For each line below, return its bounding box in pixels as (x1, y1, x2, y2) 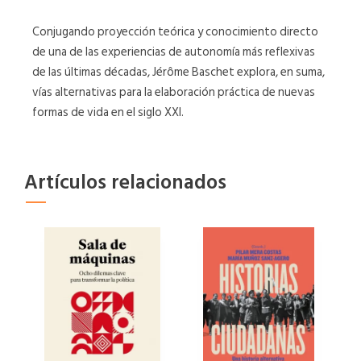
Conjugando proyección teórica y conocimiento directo (32, 21, 318, 42)
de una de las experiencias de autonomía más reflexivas (32, 41, 315, 62)
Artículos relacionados (24, 165, 226, 199)
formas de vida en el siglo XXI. (32, 102, 184, 122)
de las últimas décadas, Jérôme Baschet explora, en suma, (32, 61, 325, 82)
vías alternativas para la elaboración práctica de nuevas (32, 81, 315, 102)
